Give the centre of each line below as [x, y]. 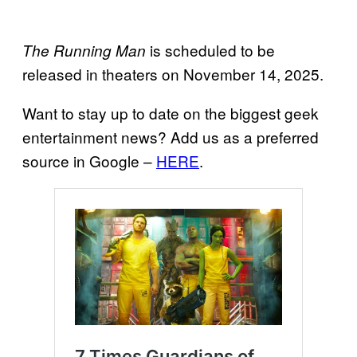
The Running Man [84, 50]
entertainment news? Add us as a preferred [171, 136]
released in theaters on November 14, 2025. [173, 73]
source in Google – [89, 160]
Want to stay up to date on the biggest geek [171, 112]
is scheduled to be [210, 49]
